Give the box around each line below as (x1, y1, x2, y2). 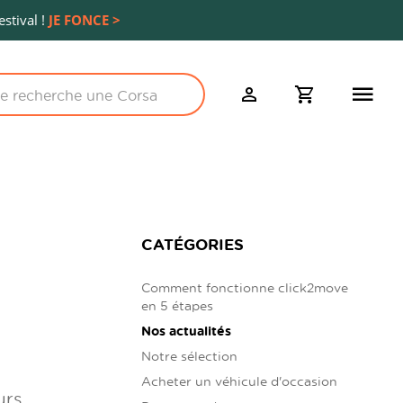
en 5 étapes (141, 296, 214, 314)
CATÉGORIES (141, 233, 245, 255)
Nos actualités (141, 321, 232, 339)
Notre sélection (141, 346, 238, 364)
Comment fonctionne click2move (141, 278, 349, 296)
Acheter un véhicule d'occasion (141, 372, 338, 390)
